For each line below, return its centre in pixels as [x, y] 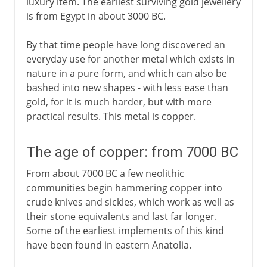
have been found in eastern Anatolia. [108, 245]
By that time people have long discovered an [125, 44]
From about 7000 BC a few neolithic [105, 173]
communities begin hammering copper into [124, 187]
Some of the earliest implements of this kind [125, 230]
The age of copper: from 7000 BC [132, 152]
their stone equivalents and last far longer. [121, 216]
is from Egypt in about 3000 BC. [96, 16]
